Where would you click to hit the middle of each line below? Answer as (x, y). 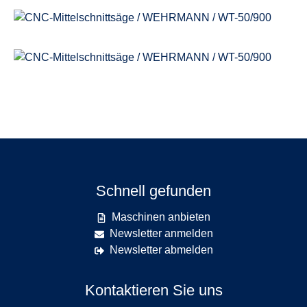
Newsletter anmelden (161, 233)
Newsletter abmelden (161, 250)
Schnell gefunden (153, 191)
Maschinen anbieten (161, 217)
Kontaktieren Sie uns (153, 290)
